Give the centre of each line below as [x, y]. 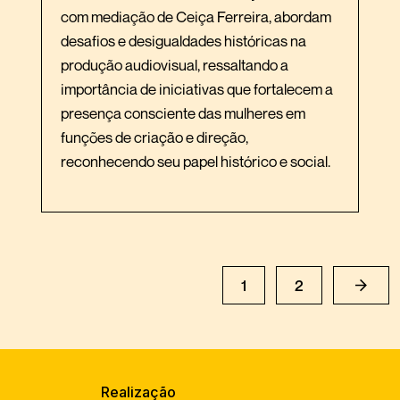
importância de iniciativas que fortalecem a [110, 89]
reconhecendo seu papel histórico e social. [196, 162]
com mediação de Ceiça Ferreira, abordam [196, 17]
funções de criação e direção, [154, 137]
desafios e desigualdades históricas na [183, 41]
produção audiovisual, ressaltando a [175, 65]
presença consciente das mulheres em [183, 113]
